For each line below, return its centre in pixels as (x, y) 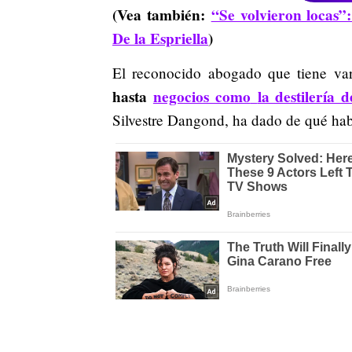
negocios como (202, 97)
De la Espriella (160, 39)
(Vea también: (162, 15)
